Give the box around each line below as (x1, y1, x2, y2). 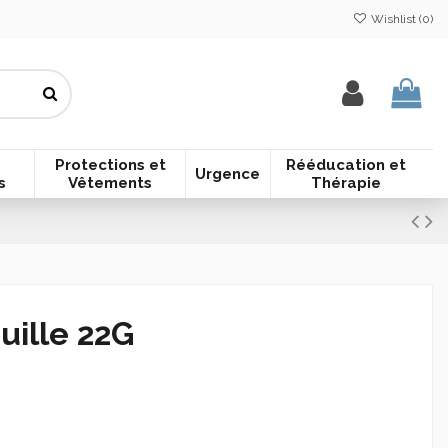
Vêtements (68, 173, 153, 192)
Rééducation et (285, 155, 406, 174)
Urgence (195, 164, 261, 183)
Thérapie (310, 173, 381, 192)
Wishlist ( (368, 12, 422, 26)
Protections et (54, 155, 166, 174)
